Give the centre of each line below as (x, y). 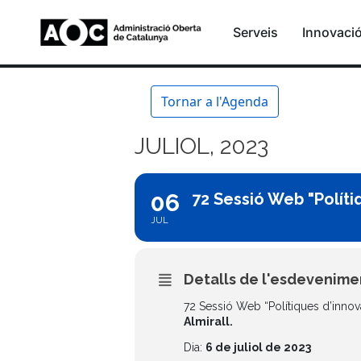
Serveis (255, 32)
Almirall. (208, 322)
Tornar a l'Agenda (215, 102)
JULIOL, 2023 (201, 146)
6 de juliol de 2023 (258, 347)
